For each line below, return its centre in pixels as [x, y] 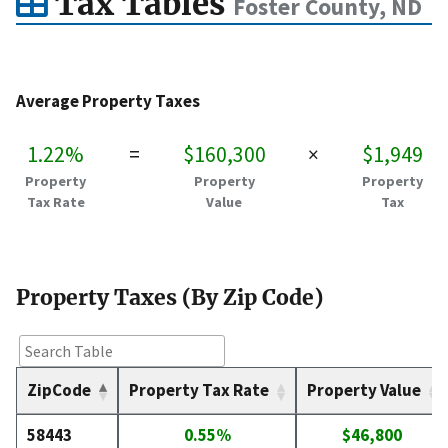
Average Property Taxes [108, 101]
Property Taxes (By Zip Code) [169, 297]
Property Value [364, 390]
